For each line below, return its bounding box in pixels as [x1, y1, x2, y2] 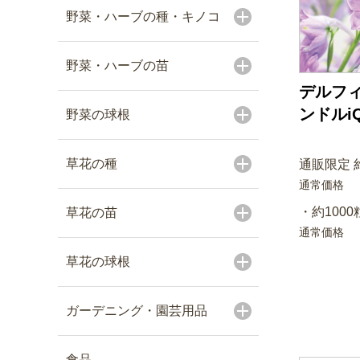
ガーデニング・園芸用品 [66, 304, 207, 317]
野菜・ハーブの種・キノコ [66, 10, 220, 23]
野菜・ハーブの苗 [66, 59, 169, 72]
